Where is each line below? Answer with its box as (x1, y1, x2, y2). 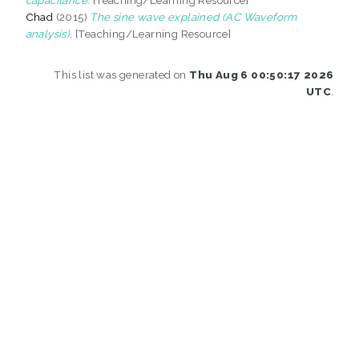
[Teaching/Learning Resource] (72, 26, 232, 40)
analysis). (25, 26, 73, 40)
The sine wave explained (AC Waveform (90, 10, 297, 23)
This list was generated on (54, 67, 190, 81)
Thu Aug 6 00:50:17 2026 (189, 67, 334, 81)
